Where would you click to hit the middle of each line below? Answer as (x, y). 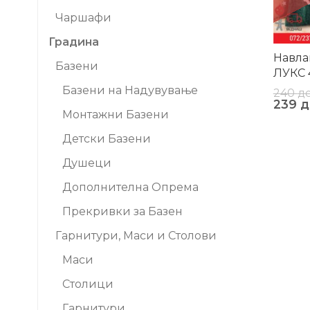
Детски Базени (107, 139)
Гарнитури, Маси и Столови (136, 236)
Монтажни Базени (116, 115)
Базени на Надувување (130, 90)
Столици (88, 284)
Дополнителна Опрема (130, 187)
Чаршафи (83, 18)
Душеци (87, 163)
